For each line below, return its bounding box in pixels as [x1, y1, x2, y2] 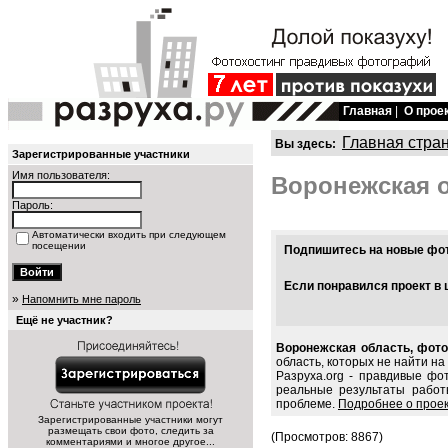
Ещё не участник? [16, 314, 113, 326]
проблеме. [276, 397, 338, 412]
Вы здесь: [275, 137, 336, 151]
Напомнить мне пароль [22, 293, 141, 305]
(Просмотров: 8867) [271, 430, 383, 444]
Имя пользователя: [12, 169, 110, 181]
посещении [32, 240, 86, 251]
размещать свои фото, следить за [47, 425, 214, 436]
